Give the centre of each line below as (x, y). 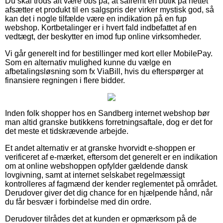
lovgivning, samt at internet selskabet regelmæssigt (95, 175)
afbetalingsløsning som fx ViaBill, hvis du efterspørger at (104, 71)
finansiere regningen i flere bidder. (65, 80)
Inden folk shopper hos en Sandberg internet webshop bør (107, 113)
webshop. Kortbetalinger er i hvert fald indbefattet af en (101, 27)
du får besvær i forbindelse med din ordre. (78, 202)
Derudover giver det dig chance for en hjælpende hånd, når (109, 193)
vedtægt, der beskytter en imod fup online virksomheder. (103, 36)
